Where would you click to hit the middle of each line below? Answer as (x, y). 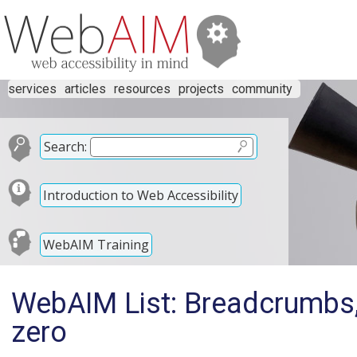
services (32, 89)
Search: (65, 147)
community (262, 89)
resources (142, 89)
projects (201, 89)
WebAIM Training (96, 244)
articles (85, 89)
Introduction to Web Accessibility (141, 195)
